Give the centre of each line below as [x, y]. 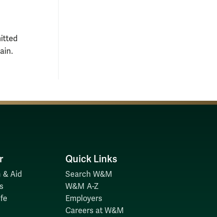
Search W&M [89, 174]
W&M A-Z [82, 186]
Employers [84, 198]
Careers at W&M [94, 210]
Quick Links [91, 159]
